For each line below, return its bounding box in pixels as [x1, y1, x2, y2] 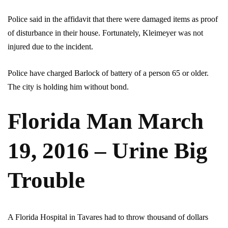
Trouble [8, 167, 85, 193]
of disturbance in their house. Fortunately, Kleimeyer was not [8, 28, 203, 38]
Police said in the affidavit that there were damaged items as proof [8, 15, 218, 24]
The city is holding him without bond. [8, 82, 129, 92]
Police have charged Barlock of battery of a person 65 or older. [8, 69, 209, 78]
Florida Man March [8, 108, 204, 134]
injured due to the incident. [8, 42, 95, 51]
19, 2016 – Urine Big [8, 138, 208, 164]
